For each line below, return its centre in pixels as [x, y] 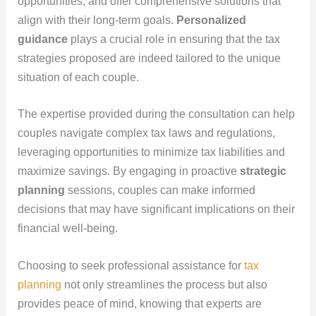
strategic [263, 171]
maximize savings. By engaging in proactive [128, 171]
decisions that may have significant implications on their [156, 209]
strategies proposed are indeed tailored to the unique [149, 58]
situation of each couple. [78, 77]
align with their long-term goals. [97, 20]
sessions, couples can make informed [160, 190]
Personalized [211, 20]
